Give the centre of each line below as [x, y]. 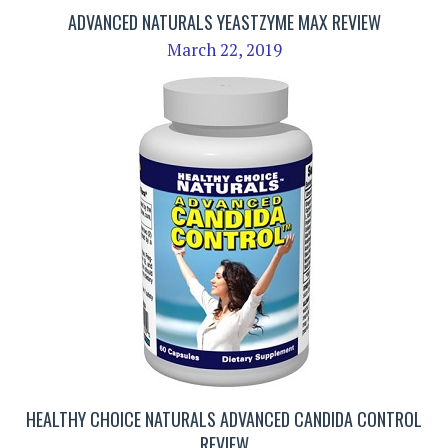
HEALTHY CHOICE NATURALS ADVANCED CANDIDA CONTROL [224, 419]
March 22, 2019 [224, 49]
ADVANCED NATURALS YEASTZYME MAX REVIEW [224, 21]
